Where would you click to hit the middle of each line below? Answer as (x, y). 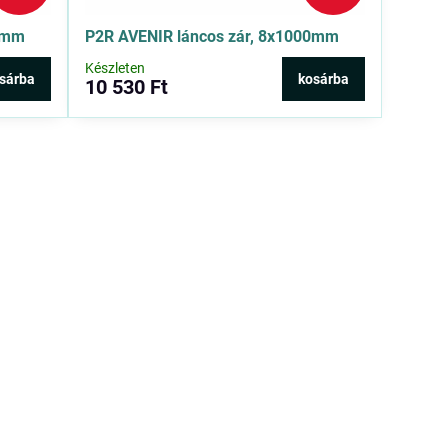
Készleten (115, 68)
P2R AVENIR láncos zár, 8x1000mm (212, 37)
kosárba (324, 79)
